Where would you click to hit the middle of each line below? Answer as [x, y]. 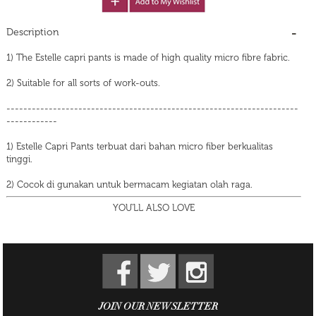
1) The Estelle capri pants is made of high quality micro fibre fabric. [148, 58]
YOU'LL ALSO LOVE [154, 208]
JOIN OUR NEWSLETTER [158, 307]
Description [33, 32]
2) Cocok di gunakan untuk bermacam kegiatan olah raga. [129, 185]
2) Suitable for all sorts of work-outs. [83, 83]
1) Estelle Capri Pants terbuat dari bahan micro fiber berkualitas [140, 147]
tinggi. [19, 159]
